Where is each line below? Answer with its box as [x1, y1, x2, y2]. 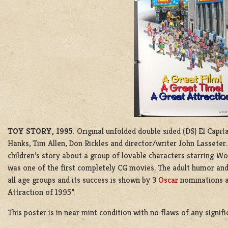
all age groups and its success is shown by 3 [8, 174, 158, 185]
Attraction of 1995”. [8, 186, 75, 197]
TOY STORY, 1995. [8, 125, 77, 136]
